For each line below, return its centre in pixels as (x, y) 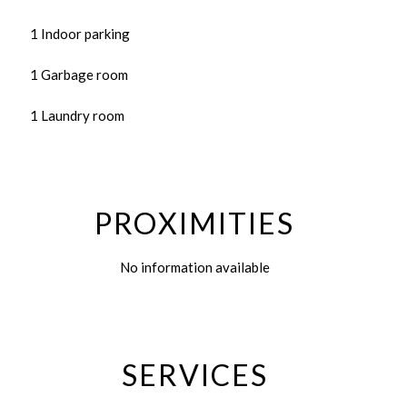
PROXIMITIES (194, 223)
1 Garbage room (79, 74)
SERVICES (194, 375)
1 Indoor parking (80, 34)
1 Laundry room (77, 115)
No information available (194, 267)
